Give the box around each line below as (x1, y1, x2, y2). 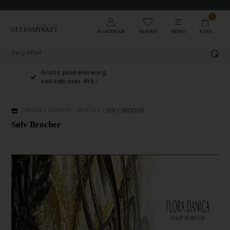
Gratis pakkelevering (22, 68, 87, 76)
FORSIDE (22, 107, 43, 114)
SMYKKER (48, 107, 72, 114)
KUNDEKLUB (97, 28, 125, 34)
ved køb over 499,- (22, 77, 80, 85)
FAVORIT (138, 28, 158, 34)
